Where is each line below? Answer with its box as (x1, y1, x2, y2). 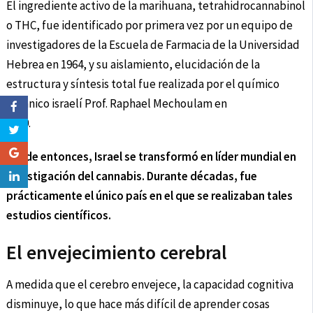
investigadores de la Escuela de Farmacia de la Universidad (6, 37, 300, 53)
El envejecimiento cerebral (6, 240, 227, 265)
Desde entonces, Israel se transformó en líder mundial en (6, 149, 296, 165)
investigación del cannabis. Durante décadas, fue (6, 168, 257, 184)
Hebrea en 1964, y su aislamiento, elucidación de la (6, 57, 260, 73)
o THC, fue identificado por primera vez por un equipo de (6, 17, 293, 34)
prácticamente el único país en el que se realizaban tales (6, 188, 293, 204)
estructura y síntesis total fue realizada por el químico (6, 76, 279, 92)
